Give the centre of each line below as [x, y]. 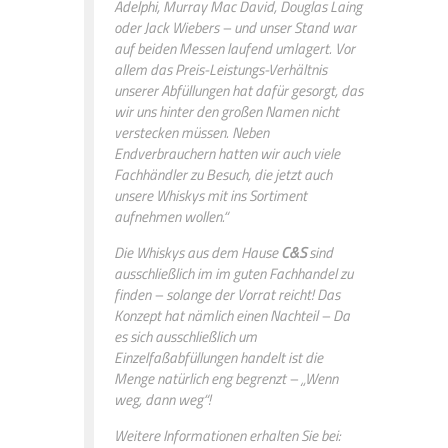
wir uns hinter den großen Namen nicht [226, 111]
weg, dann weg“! [162, 399]
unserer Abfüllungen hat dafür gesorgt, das [238, 90]
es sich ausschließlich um [185, 336]
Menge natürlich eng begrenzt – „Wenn [226, 378]
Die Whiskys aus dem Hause [197, 252]
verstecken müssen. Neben [191, 132]
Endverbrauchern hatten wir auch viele [227, 153]
